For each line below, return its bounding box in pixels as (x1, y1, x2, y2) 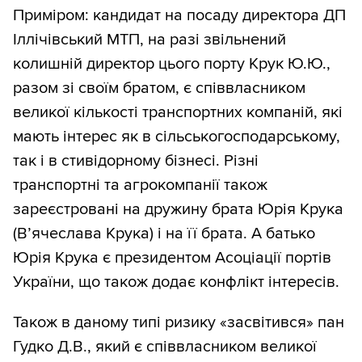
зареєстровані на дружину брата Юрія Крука (13, 200, 343, 220)
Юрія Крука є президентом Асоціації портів (13, 248, 331, 268)
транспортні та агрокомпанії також (13, 175, 267, 196)
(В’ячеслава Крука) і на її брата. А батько (13, 224, 315, 244)
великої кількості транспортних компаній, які (13, 103, 343, 123)
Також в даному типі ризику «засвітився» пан (13, 313, 344, 333)
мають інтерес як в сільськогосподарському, (13, 127, 340, 147)
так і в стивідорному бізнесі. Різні (13, 151, 259, 171)
